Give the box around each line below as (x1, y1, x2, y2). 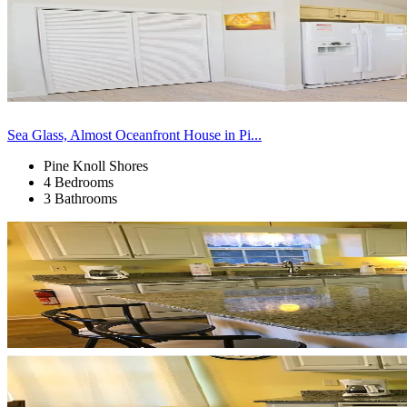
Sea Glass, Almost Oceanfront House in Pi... (7, 126, 262, 143)
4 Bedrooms (44, 174, 114, 190)
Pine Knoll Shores (44, 157, 148, 174)
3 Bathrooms (44, 190, 117, 206)
